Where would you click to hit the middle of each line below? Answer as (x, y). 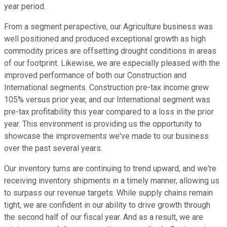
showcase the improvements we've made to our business (106, 136)
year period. (25, 7)
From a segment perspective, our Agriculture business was (108, 27)
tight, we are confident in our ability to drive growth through (107, 205)
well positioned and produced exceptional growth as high (105, 39)
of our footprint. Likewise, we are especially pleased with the (112, 63)
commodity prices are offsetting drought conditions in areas (110, 51)
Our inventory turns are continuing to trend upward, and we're (110, 169)
